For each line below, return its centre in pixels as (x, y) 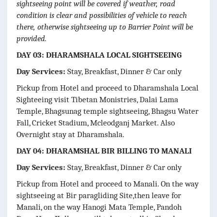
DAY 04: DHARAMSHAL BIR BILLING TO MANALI (104, 151)
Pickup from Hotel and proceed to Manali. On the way (108, 184)
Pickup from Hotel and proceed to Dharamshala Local (108, 88)
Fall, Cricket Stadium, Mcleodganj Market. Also (96, 123)
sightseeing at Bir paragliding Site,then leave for (99, 195)
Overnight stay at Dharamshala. (70, 134)
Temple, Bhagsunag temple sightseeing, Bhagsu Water (108, 111)
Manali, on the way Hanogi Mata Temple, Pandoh (99, 207)
